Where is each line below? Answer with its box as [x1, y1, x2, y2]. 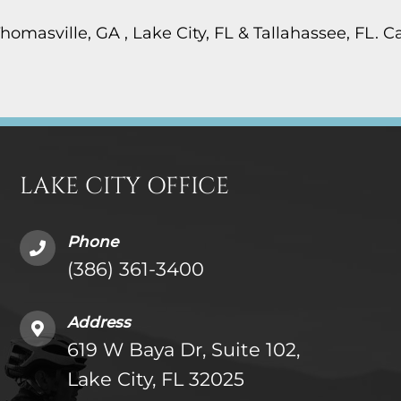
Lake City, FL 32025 [67, 367, 245, 390]
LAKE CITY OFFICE [20, 170, 230, 202]
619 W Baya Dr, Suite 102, [67, 337, 301, 361]
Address [67, 312, 132, 331]
